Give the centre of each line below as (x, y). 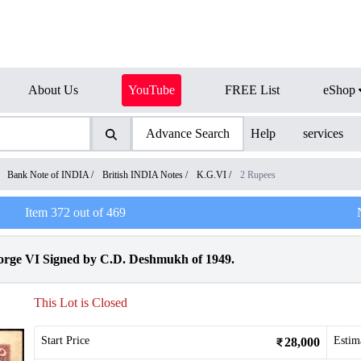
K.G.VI (212, 175)
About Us (53, 90)
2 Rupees (258, 175)
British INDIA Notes (143, 175)
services (324, 133)
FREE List (252, 90)
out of (88, 212)
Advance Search (187, 133)
